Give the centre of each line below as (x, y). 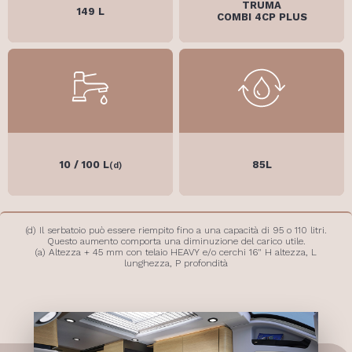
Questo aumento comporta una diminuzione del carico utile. (176, 241)
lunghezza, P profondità (176, 263)
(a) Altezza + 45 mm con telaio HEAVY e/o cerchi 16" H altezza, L (176, 252)
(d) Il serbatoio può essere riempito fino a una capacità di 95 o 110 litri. (176, 230)
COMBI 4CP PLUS (262, 17)
